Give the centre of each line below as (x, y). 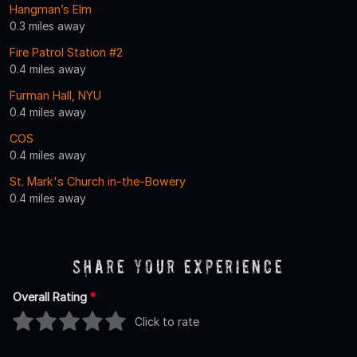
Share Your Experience (178, 266)
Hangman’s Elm (51, 9)
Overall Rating (51, 296)
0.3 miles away (47, 25)
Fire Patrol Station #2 (66, 52)
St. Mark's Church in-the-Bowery (98, 181)
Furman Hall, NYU (55, 95)
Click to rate (167, 322)
